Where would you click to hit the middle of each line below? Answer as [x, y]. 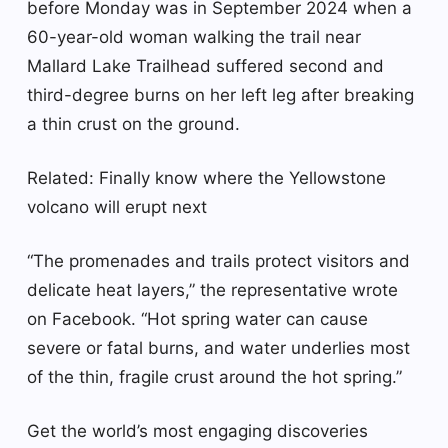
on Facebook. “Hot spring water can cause [197, 318]
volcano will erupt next [117, 206]
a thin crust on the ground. [133, 123]
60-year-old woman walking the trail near [194, 36]
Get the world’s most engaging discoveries [197, 430]
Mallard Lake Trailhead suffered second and [205, 65]
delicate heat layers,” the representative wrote [212, 289]
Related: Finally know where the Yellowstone [206, 177]
